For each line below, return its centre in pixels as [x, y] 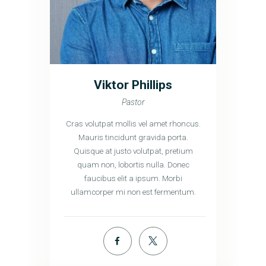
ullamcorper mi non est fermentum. [133, 192]
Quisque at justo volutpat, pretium [133, 151]
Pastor [133, 102]
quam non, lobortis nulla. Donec [133, 164]
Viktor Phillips [133, 84]
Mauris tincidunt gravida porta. [133, 137]
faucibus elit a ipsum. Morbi [133, 178]
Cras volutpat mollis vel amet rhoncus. [133, 123]
